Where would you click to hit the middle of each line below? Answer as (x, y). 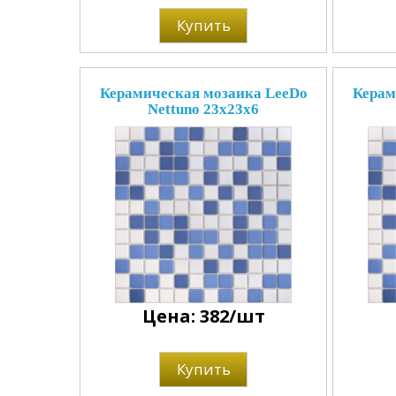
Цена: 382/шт (203, 316)
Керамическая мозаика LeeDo (203, 93)
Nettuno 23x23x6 (203, 109)
